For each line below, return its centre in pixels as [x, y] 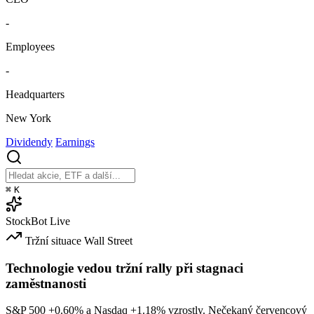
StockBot [26, 221]
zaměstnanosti [46, 283]
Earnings [75, 142]
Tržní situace [53, 240]
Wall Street [108, 240]
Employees [30, 46]
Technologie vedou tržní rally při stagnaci [124, 268]
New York [28, 118]
